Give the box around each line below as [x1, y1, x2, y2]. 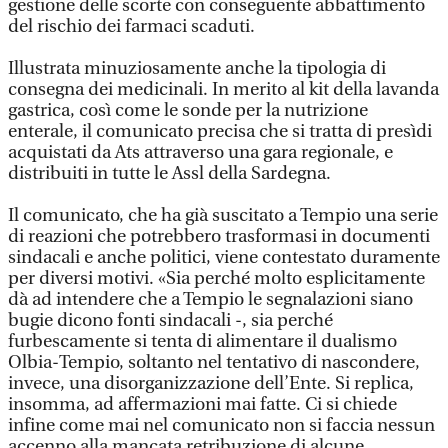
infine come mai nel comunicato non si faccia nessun [8, 415, 435, 436]
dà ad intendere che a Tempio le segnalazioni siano [8, 289, 413, 310]
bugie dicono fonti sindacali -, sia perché [8, 310, 333, 331]
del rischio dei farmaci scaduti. [8, 16, 255, 37]
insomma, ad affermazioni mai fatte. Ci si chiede [8, 394, 397, 415]
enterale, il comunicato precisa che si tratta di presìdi [8, 121, 432, 142]
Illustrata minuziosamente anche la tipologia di [8, 58, 386, 79]
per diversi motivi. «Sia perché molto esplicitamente [8, 268, 425, 289]
